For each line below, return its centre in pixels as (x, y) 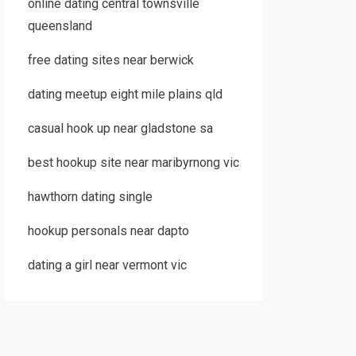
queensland (60, 26)
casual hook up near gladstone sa (120, 128)
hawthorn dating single (90, 197)
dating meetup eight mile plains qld (125, 94)
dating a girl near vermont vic (107, 265)
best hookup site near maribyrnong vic (133, 163)
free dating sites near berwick (110, 60)
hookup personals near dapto (108, 231)
